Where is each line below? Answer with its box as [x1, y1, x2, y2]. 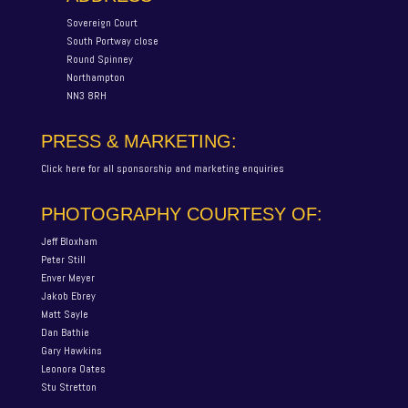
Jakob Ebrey [40, 289, 96, 303]
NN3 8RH [66, 88, 107, 103]
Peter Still [40, 252, 86, 267]
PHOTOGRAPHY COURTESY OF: [40, 204, 322, 224]
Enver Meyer [40, 270, 95, 285]
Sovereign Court [66, 15, 138, 30]
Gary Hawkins [40, 343, 102, 358]
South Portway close [66, 34, 158, 48]
